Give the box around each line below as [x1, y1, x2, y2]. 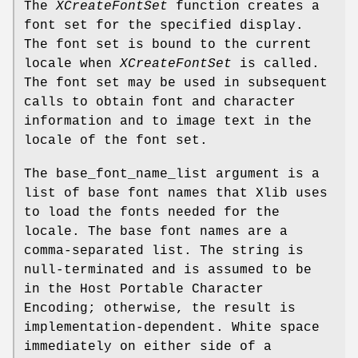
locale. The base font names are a [24, 225, 288, 240]
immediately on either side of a [24, 340, 272, 355]
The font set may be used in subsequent [24, 76, 328, 91]
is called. [232, 57, 320, 72]
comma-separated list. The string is [24, 244, 304, 259]
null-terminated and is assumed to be [24, 263, 312, 278]
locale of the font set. [24, 133, 208, 149]
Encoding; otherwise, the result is [24, 301, 296, 316]
